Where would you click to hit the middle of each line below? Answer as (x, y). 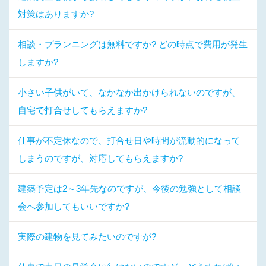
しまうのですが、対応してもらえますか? (100, 158)
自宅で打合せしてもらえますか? (83, 110)
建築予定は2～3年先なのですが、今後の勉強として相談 (129, 189)
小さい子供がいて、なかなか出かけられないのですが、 (129, 92)
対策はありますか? (56, 14)
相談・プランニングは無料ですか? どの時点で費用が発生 (133, 44)
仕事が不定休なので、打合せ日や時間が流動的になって (129, 140)
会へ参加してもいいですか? (74, 206)
